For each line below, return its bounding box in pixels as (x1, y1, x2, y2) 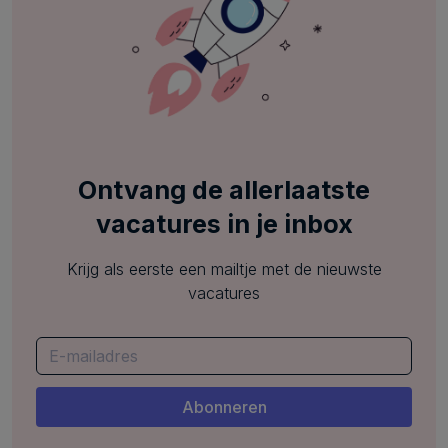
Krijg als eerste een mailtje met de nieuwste (66, 258, 382, 279)
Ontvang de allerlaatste (78, 174, 370, 205)
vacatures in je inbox (95, 208, 353, 239)
